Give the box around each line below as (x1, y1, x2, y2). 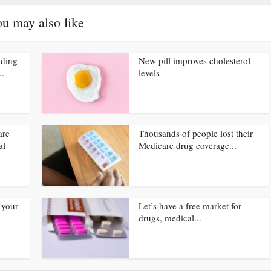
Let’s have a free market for (139, 200, 241, 212)
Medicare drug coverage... (139, 139, 237, 151)
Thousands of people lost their (139, 127, 253, 139)
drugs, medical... (139, 212, 201, 224)
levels (139, 67, 160, 79)
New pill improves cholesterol (139, 54, 250, 67)
